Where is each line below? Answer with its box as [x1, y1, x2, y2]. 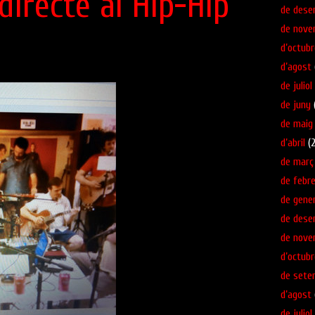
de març [281, 155, 314, 169]
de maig [281, 117, 313, 131]
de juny [281, 98, 311, 112]
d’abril [281, 136, 305, 150]
